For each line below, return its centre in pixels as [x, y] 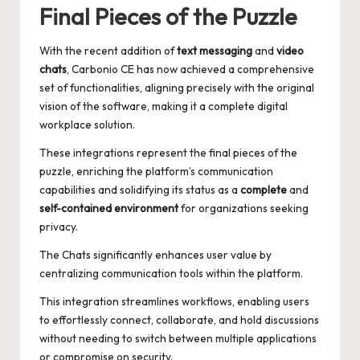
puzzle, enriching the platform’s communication [156, 171]
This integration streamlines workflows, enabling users [174, 301]
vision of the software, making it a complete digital [164, 106]
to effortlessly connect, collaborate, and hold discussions [179, 319]
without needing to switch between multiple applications [178, 338]
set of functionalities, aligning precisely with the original [177, 87]
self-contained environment [109, 208]
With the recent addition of [108, 50]
